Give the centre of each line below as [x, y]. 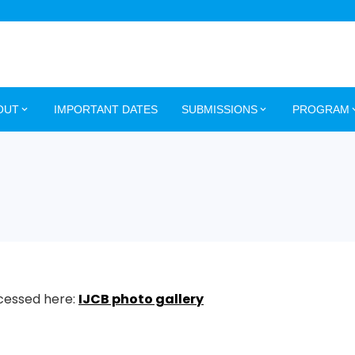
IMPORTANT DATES [106, 109]
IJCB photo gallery [141, 299]
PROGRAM [321, 109]
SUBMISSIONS [219, 109]
